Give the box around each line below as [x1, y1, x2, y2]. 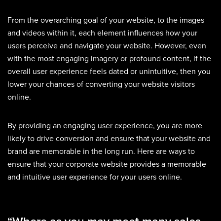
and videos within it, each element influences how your [7, 28, 197, 38]
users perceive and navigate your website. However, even [7, 41, 206, 51]
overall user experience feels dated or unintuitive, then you [7, 67, 211, 77]
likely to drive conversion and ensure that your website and [7, 134, 211, 144]
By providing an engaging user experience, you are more [7, 121, 202, 131]
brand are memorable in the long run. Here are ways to [7, 147, 195, 157]
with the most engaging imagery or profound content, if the [7, 54, 211, 64]
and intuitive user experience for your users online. [7, 172, 182, 183]
